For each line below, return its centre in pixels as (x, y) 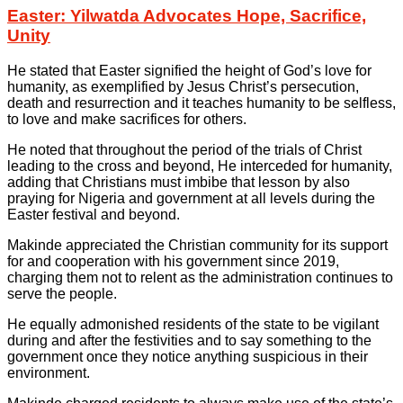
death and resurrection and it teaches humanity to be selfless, (201, 103)
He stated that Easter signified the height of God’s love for (189, 70)
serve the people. (62, 293)
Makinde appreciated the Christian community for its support (197, 245)
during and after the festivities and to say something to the (189, 340)
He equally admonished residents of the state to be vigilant (193, 324)
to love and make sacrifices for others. (127, 119)
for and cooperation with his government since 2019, (173, 261)
